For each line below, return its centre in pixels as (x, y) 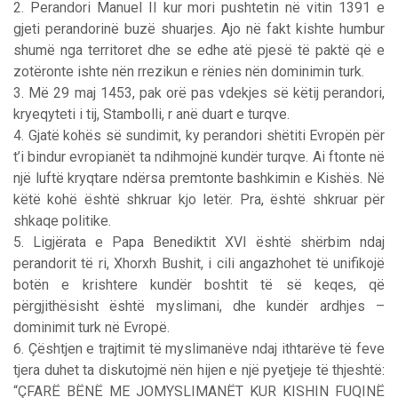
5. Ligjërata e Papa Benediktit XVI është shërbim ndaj (199, 242)
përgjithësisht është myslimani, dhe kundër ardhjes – (199, 306)
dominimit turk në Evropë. (92, 327)
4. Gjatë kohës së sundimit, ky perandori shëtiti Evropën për (199, 135)
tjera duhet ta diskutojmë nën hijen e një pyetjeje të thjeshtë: (199, 370)
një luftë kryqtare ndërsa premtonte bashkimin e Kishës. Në (199, 178)
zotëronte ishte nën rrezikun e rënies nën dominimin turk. (189, 71)
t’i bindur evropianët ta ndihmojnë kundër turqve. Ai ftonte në (199, 156)
